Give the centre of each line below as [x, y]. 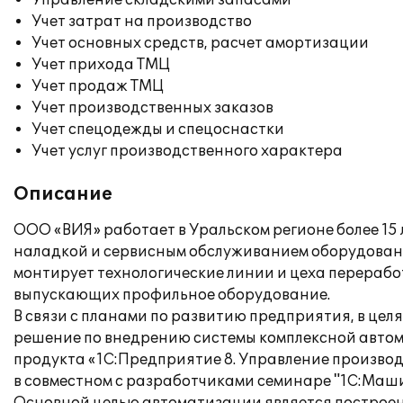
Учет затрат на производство [142, 22]
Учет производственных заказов [152, 108]
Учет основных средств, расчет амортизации [200, 43]
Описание [63, 194]
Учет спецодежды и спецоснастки [158, 130]
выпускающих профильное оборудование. [172, 295]
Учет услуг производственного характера [187, 151]
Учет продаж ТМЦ [98, 86]
